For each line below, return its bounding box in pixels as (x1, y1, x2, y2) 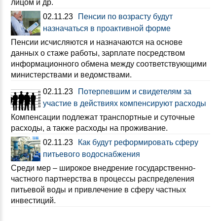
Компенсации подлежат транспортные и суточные (11, 113, 195, 121)
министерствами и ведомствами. (11, 71, 132, 79)
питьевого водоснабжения (43, 150, 140, 158)
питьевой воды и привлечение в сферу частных (11, 185, 186, 194)
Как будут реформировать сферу (78, 138, 198, 147)
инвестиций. (11, 196, 56, 205)
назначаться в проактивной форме (43, 24, 171, 33)
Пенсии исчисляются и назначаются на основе (11, 38, 183, 46)
